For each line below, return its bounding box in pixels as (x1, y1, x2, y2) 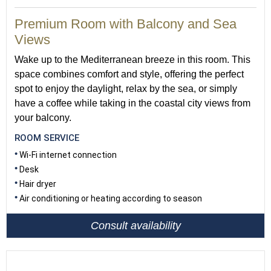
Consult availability (90, 219, 181, 232)
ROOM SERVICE (15, 132, 79, 143)
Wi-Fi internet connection (19, 150, 117, 160)
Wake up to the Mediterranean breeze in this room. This (15, 54, 250, 65)
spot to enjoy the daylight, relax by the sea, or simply (15, 83, 237, 94)
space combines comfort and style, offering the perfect (15, 69, 244, 79)
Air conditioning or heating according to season (19, 194, 202, 203)
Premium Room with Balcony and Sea (15, 16, 237, 31)
